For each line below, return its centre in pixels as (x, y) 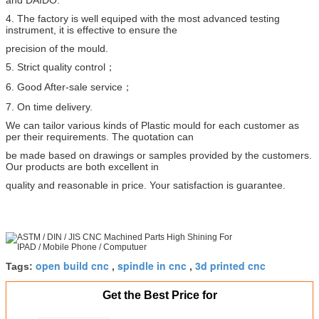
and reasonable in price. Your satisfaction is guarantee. (162, 185)
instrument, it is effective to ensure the (91, 30)
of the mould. (79, 48)
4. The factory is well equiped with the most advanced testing (143, 18)
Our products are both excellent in (82, 166)
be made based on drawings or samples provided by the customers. (159, 155)
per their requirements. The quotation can (100, 136)
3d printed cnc (230, 265)
